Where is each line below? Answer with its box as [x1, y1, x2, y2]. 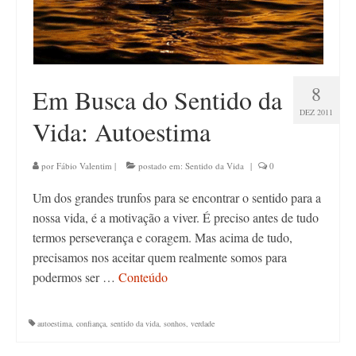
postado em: [136, 160, 185, 172]
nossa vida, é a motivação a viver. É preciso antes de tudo [33, 209, 319, 226]
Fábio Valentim [56, 160, 112, 172]
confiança [76, 318, 106, 329]
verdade [191, 318, 215, 329]
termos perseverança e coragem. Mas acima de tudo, [33, 229, 292, 246]
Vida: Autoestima [33, 114, 211, 149]
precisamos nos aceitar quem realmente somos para [33, 249, 287, 265]
